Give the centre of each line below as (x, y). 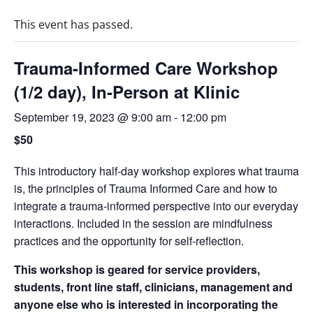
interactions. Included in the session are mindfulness (143, 224)
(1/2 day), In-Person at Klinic (127, 92)
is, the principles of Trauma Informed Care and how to (146, 189)
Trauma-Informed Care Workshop (146, 68)
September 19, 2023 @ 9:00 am (93, 117)
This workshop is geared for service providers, (137, 270)
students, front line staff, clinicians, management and (153, 287)
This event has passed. (73, 25)
